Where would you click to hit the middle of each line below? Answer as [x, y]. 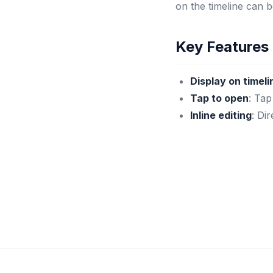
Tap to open [219, 98]
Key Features [222, 47]
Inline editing [221, 115]
